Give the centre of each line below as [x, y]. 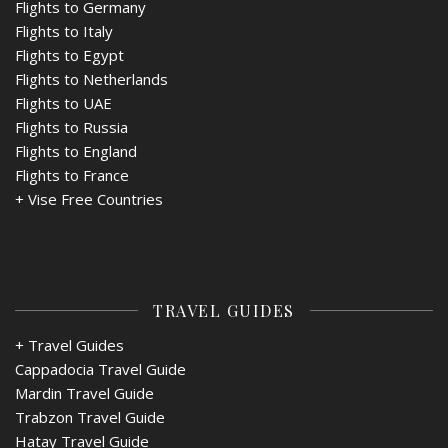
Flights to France [72, 174]
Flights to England [76, 150]
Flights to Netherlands [91, 78]
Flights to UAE [63, 102]
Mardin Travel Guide [84, 392]
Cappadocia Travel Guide [100, 368]
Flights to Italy [64, 30]
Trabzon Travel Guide [90, 416]
